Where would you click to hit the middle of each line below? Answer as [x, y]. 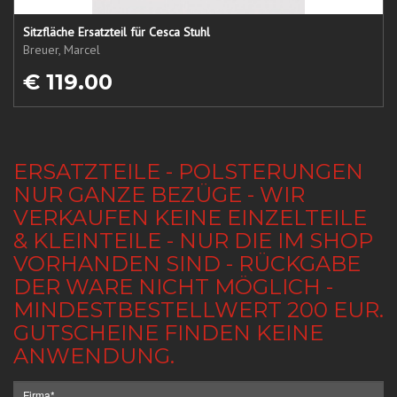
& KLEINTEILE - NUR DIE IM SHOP [193, 241]
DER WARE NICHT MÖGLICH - [173, 287]
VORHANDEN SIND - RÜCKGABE [187, 264]
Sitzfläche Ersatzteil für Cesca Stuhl [117, 32]
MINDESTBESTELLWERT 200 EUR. [198, 310]
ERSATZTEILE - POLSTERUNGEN [188, 171]
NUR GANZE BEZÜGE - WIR [159, 195]
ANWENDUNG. [94, 356]
